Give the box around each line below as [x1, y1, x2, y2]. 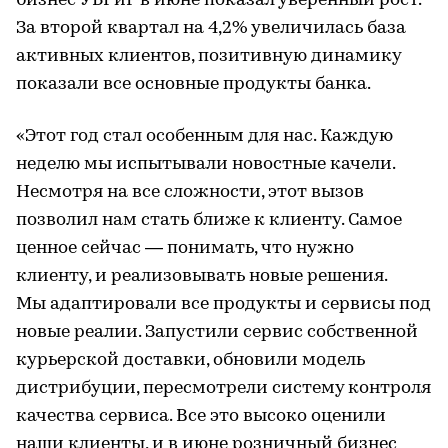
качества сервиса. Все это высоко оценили [16, 406, 386, 426]
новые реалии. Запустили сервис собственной [16, 322, 418, 342]
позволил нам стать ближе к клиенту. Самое [16, 210, 402, 230]
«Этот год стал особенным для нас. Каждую [16, 126, 393, 146]
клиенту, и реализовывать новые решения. [16, 266, 387, 286]
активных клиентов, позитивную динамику [16, 46, 401, 66]
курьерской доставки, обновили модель [16, 350, 365, 370]
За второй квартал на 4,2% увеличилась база [16, 18, 406, 38]
